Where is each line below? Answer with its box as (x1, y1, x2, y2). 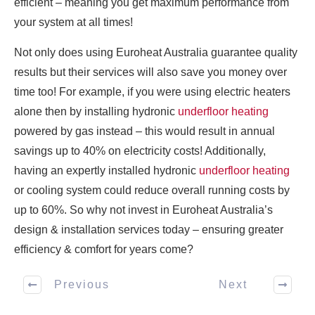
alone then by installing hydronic (14, 105, 178, 117)
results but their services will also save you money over (14, 65, 287, 78)
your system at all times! (14, 15, 133, 28)
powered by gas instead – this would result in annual (14, 124, 275, 137)
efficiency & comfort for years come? (14, 243, 193, 255)
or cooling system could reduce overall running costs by (14, 184, 290, 196)
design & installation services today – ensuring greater (14, 223, 283, 236)
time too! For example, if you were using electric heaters (14, 85, 290, 98)
